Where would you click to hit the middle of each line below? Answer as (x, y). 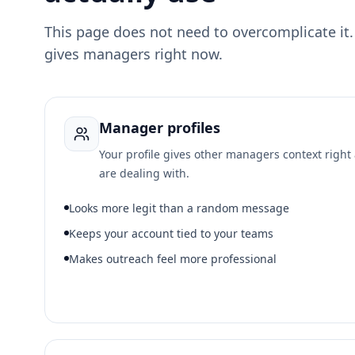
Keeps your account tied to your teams (171, 233)
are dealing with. (144, 173)
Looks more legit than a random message (179, 208)
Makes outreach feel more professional (173, 259)
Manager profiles (160, 128)
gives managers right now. (134, 54)
